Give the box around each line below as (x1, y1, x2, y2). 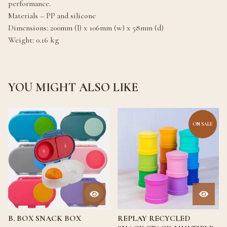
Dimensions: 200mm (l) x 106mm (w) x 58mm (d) (8, 23, 164, 33)
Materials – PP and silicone (8, 11, 96, 21)
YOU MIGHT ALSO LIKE (8, 80, 138, 95)
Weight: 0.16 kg (8, 35, 59, 46)
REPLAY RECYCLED (118, 213, 191, 224)
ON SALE (193, 121, 213, 128)
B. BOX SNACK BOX (8, 213, 81, 224)
